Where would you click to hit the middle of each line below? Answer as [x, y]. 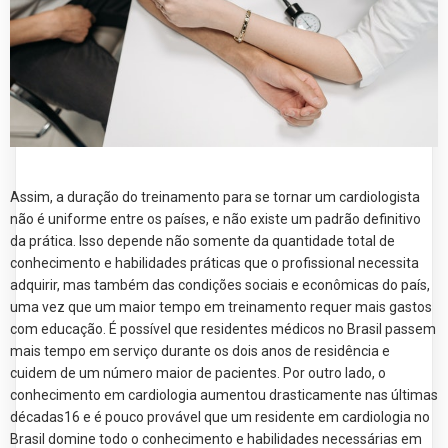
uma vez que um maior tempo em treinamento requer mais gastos [221, 306]
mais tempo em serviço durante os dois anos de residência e [200, 350]
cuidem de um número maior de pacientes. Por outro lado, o [198, 372]
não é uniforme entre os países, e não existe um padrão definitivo [215, 218]
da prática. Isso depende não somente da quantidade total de [202, 240]
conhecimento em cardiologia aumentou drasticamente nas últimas [224, 394]
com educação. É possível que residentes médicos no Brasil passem [223, 328]
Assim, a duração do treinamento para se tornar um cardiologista [215, 196]
